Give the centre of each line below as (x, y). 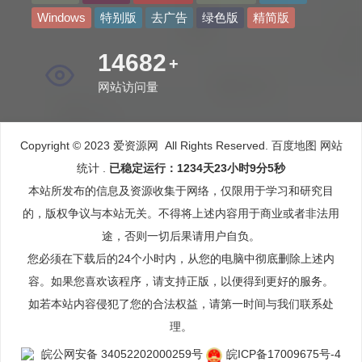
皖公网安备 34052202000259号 (122, 354)
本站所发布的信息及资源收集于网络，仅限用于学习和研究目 (181, 191)
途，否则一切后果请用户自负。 (181, 236)
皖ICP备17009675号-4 (284, 354)
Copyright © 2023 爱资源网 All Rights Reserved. (144, 145)
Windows (61, 17)
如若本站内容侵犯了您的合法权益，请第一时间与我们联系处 (181, 304)
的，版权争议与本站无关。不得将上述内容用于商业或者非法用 (181, 213)
